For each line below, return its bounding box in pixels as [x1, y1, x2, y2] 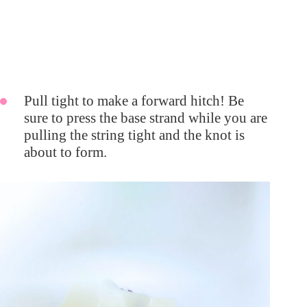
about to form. [24, 143, 107, 160]
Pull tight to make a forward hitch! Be [24, 92, 244, 109]
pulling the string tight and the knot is [24, 126, 245, 143]
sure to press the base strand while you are [24, 109, 267, 126]
